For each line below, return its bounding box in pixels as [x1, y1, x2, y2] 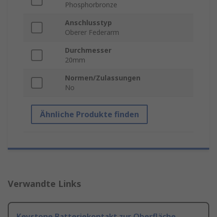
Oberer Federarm [65, 28, 119, 37]
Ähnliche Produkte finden [40, 109, 139, 120]
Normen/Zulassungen [65, 73, 140, 83]
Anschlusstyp [65, 18, 112, 28]
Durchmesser [65, 46, 111, 55]
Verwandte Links [8, 178, 81, 190]
